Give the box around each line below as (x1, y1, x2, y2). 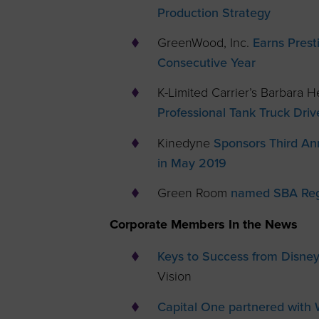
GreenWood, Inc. (157, 35, 253, 51)
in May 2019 (157, 155, 226, 171)
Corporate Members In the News (110, 216, 298, 233)
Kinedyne (157, 135, 214, 151)
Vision (157, 268, 192, 285)
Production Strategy (157, 4, 271, 21)
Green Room (157, 185, 231, 202)
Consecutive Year (157, 55, 256, 71)
